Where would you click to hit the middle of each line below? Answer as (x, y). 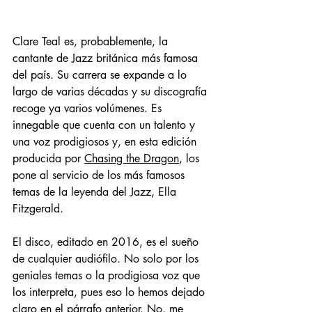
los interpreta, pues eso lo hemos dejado (110, 292)
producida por (48, 159)
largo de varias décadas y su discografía (111, 92)
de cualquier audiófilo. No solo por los (107, 259)
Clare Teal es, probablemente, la (92, 42)
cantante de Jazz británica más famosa (107, 58)
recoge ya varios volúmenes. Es (89, 109)
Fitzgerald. (38, 209)
